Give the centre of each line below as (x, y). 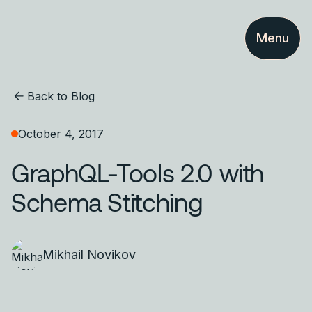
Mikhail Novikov (89, 255)
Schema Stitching (107, 202)
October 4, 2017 (61, 134)
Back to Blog (61, 96)
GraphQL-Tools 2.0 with (138, 172)
